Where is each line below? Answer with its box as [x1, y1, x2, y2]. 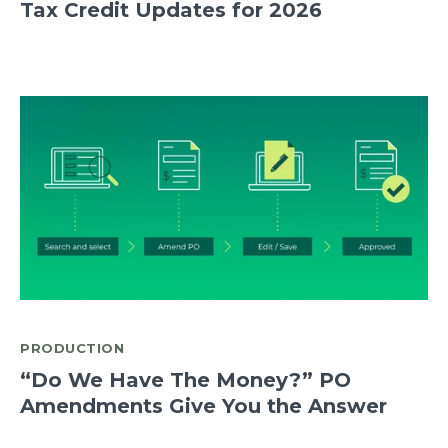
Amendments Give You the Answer [20, 394, 387, 419]
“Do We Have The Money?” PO [20, 368, 351, 393]
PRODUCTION [20, 340, 124, 357]
